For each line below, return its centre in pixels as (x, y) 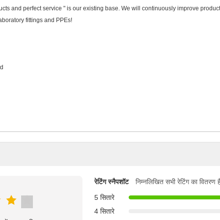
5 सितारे (104, 197)
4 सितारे (104, 211)
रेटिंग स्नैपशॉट (111, 181)
